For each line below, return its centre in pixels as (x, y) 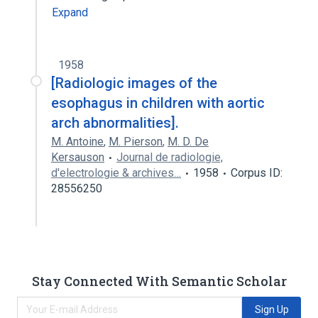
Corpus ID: (257, 173)
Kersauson (78, 157)
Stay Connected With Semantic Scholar (159, 281)
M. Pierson (136, 142)
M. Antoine (77, 142)
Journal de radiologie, (170, 157)
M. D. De (188, 142)
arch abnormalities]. (115, 123)
